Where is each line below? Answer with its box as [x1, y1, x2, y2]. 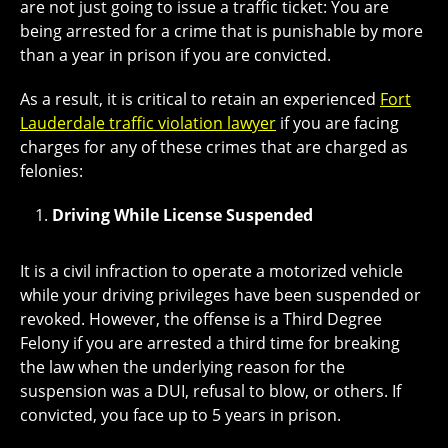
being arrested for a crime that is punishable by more [20, 20, 423, 43]
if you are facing [276, 112, 399, 135]
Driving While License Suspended [52, 204, 313, 227]
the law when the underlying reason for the [20, 356, 345, 379]
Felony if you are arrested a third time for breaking [20, 332, 400, 355]
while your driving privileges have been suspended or [20, 284, 421, 307]
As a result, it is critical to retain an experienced [20, 88, 380, 111]
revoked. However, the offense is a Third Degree [20, 308, 382, 331]
